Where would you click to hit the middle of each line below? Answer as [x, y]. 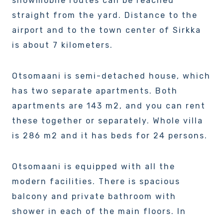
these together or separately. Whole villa [108, 121]
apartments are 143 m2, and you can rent [109, 106]
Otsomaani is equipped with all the [94, 167]
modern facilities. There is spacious [96, 181]
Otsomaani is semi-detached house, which [111, 76]
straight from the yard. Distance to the [105, 15]
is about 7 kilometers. [62, 45]
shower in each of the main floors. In [99, 211]
